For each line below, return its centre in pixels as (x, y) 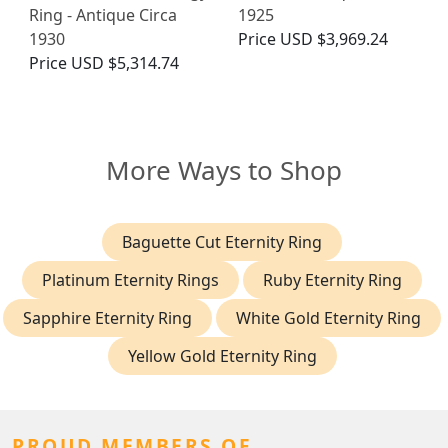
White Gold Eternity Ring (328, 318)
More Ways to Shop (224, 170)
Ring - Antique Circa (103, 15)
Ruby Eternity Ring (332, 280)
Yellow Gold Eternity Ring (222, 356)
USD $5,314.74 (125, 63)
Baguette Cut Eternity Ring (222, 242)
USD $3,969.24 (334, 39)
